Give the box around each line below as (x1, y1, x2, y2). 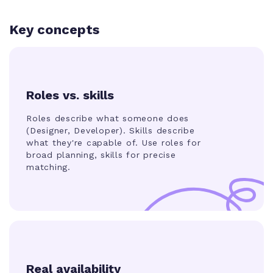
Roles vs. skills (26, 87, 114, 102)
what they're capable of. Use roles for (26, 137, 201, 147)
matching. (26, 161, 71, 172)
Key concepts (9, 21, 99, 37)
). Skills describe (119, 125, 195, 135)
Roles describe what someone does (26, 113, 189, 123)
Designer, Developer (29, 125, 119, 135)
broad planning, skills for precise (26, 149, 176, 160)
